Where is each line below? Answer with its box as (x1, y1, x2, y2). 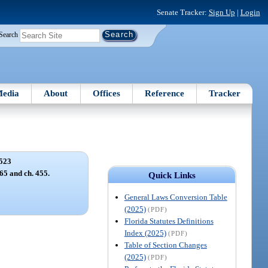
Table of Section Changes (124, 240, 207, 249)
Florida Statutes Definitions (124, 216, 214, 226)
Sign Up (208, 7, 235, 17)
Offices (92, 88, 120, 98)
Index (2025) (124, 228, 166, 237)
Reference (145, 88, 185, 98)
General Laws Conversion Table (124, 192, 227, 202)
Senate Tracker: (156, 7, 209, 17)
